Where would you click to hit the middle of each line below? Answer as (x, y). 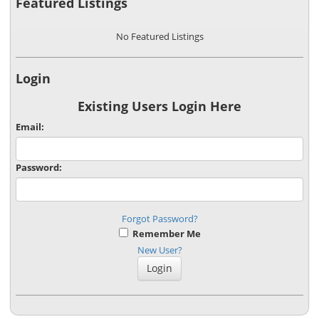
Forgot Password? (159, 219)
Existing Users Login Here (159, 106)
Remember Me (164, 234)
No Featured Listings (159, 37)
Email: (30, 127)
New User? (159, 250)
